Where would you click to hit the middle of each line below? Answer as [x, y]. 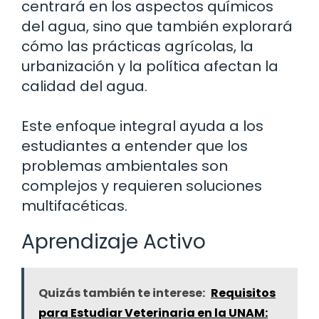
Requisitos [243, 293]
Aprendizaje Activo [114, 242]
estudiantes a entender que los [135, 146]
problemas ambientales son [125, 166]
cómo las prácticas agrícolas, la [137, 47]
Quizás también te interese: [122, 293]
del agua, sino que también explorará [157, 27]
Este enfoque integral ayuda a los [142, 126]
